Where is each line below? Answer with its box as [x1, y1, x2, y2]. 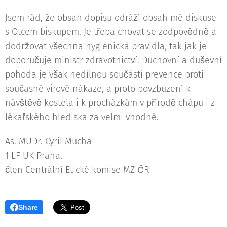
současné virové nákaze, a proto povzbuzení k [5, 83, 191, 94]
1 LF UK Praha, [5, 149, 62, 161]
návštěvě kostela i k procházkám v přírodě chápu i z [5, 97, 215, 108]
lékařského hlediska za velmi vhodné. [5, 111, 159, 123]
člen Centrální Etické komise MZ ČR [5, 164, 149, 175]
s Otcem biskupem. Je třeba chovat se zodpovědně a [5, 26, 216, 37]
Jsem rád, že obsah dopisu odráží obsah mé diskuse [5, 12, 216, 23]
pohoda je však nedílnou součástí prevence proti [5, 68, 204, 80]
